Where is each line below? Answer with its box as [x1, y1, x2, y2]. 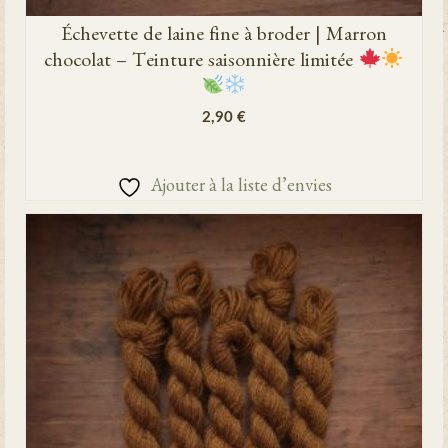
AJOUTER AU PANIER [162, 142, 286, 158]
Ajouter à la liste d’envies [150, 180, 332, 198]
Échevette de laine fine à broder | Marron [61, 27, 387, 47]
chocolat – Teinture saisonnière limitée [44, 53, 359, 73]
